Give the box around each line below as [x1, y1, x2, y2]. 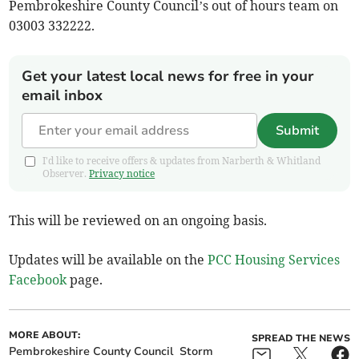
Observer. [42, 167, 90, 180]
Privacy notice [89, 167, 155, 180]
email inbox [22, 86, 103, 106]
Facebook [9, 272, 67, 288]
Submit [275, 122, 319, 140]
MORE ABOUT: [9, 329, 81, 342]
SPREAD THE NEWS [251, 332, 350, 345]
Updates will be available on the [9, 252, 208, 268]
